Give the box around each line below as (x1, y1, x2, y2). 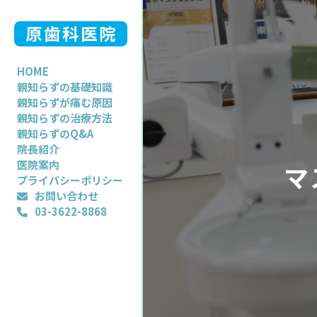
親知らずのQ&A (17, 126, 93, 141)
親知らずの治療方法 (17, 110, 113, 125)
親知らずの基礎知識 (17, 79, 113, 94)
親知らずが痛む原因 (17, 95, 113, 110)
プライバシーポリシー (17, 173, 123, 188)
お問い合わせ (35, 188, 98, 203)
